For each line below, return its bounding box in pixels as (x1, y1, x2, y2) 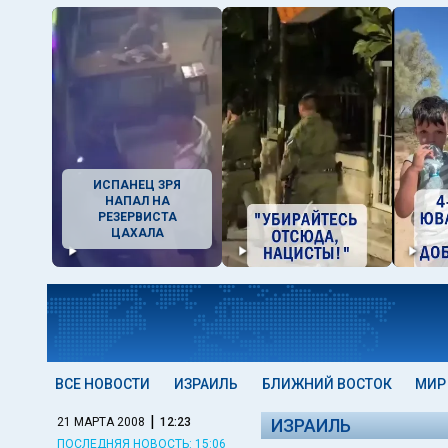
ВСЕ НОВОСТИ (55, 376, 150, 392)
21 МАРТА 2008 (57, 414, 145, 429)
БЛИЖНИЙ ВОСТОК (261, 376, 392, 392)
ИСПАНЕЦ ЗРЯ (93, 178, 181, 192)
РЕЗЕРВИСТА (97, 210, 177, 224)
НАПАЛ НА (104, 194, 170, 208)
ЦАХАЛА (110, 226, 164, 240)
